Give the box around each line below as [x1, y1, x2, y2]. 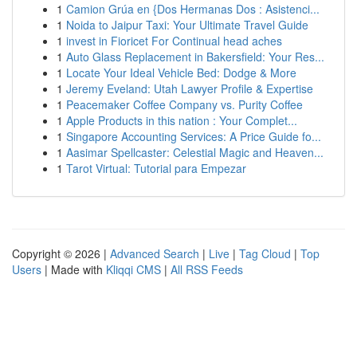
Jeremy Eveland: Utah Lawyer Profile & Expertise [66, 80, 313, 96]
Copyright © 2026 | [12, 245, 110, 261]
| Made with [41, 261, 106, 277]
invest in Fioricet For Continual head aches [66, 33, 282, 49]
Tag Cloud [239, 245, 291, 261]
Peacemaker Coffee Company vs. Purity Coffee [66, 96, 303, 112]
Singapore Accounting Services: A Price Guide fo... [66, 128, 321, 144]
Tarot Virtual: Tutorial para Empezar [66, 160, 246, 176]
